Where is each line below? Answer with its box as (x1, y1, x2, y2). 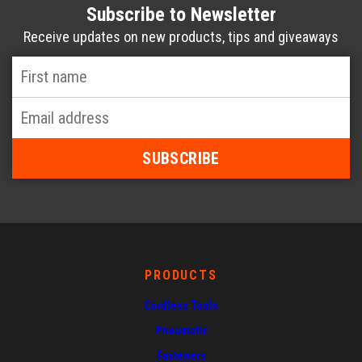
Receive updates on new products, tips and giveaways (23, 28, 339, 46)
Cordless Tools (144, 299, 218, 313)
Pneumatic (154, 324, 208, 338)
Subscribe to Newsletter (86, 3, 276, 27)
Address (11, 112, 64, 132)
